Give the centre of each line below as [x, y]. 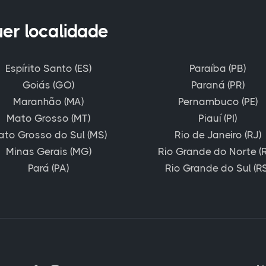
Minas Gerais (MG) [48, 151]
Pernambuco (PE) [218, 101]
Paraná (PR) [218, 85]
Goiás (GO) [48, 85]
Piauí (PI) [218, 118]
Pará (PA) [48, 168]
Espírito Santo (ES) [48, 68]
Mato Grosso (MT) [48, 118]
